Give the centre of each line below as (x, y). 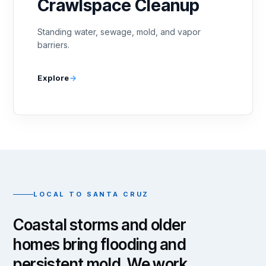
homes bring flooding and (100, 244)
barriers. (53, 45)
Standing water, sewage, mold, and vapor (119, 32)
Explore (53, 78)
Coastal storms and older (100, 225)
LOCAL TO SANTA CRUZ (91, 194)
